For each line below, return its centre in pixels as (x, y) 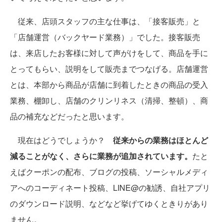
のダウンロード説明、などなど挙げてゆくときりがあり (109, 203)
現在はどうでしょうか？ (61, 140)
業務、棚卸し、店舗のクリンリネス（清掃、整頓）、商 (109, 100)
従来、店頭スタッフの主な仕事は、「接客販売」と (105, 21)
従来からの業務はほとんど (161, 140)
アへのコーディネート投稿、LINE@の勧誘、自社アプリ (110, 188)
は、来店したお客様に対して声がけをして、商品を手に (109, 53)
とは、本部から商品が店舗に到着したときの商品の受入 (109, 84)
